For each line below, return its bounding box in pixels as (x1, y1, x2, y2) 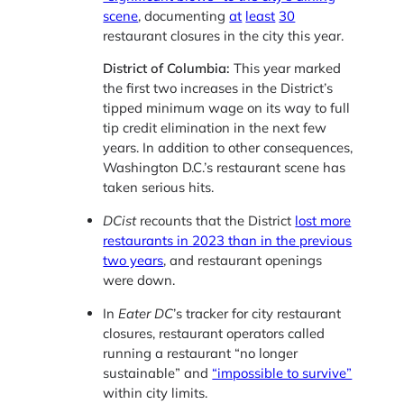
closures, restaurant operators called (103, 324, 326, 342)
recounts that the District (136, 212, 296, 230)
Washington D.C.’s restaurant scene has (103, 159, 346, 177)
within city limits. (103, 383, 208, 401)
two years (103, 252, 164, 270)
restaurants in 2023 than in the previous (103, 232, 353, 250)
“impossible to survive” (212, 363, 353, 381)
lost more (295, 212, 352, 230)
